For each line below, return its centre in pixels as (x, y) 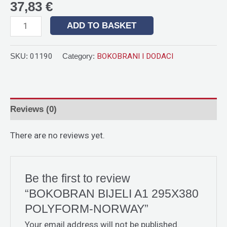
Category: (80, 56)
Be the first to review (78, 178)
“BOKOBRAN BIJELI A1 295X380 (112, 193)
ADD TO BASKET (102, 26)
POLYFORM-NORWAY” (87, 209)
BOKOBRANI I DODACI (135, 56)
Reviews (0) (33, 109)
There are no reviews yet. (58, 136)
